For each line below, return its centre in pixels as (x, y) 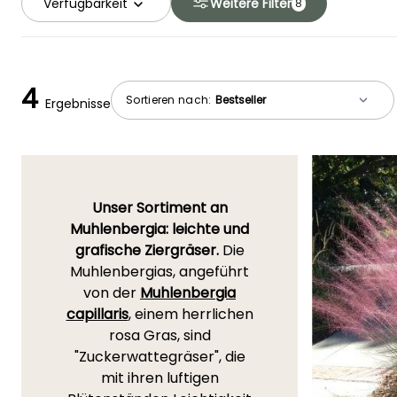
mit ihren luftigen (160, 378)
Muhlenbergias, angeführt (160, 272)
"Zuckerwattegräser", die (160, 357)
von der (112, 293)
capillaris (97, 315)
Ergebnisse (78, 104)
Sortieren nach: (170, 99)
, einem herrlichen (191, 315)
